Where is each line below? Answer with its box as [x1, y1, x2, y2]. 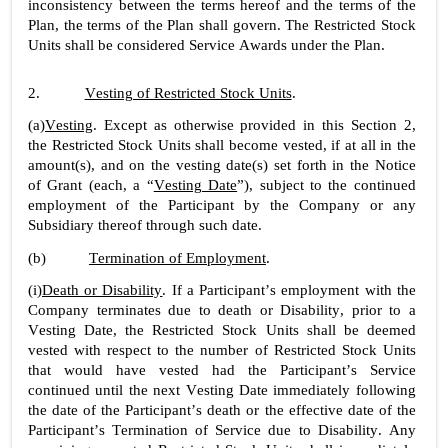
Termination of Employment [88, 249, 266, 266]
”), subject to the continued [237, 176, 416, 193]
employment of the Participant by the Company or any [28, 196, 416, 213]
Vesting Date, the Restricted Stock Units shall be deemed [28, 321, 416, 338]
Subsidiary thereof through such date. [28, 216, 262, 233]
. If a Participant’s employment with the [162, 281, 416, 298]
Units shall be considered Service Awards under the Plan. [28, 36, 385, 53]
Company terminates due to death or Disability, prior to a [28, 301, 416, 318]
